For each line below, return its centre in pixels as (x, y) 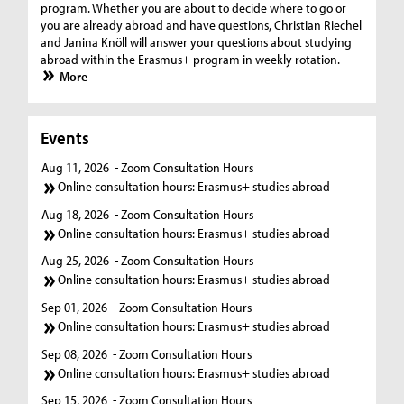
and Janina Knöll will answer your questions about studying (197, 42)
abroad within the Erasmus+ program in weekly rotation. (191, 60)
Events (65, 137)
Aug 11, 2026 (76, 168)
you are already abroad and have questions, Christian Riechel (202, 25)
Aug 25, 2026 (76, 261)
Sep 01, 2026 (75, 308)
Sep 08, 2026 (75, 353)
